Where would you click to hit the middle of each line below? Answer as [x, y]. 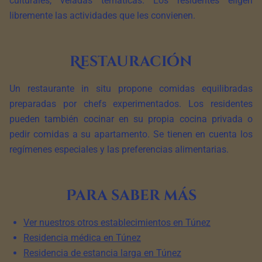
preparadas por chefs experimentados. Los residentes [131, 104]
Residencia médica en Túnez [82, 238]
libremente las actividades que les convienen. [102, 15]
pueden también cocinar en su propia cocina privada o [131, 119]
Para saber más [131, 196]
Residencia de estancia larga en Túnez [102, 253]
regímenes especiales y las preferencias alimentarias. [119, 149]
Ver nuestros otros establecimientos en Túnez [117, 223]
